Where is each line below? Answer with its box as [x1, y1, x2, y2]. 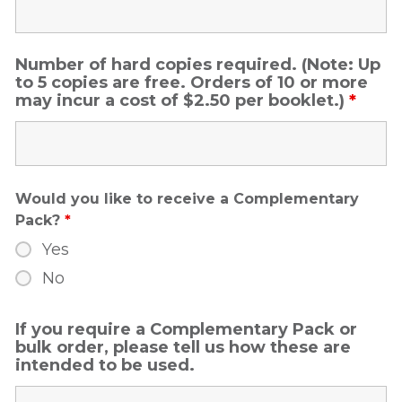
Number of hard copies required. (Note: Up [15, 55, 380, 74]
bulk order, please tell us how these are [15, 337, 351, 357]
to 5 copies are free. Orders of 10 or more [15, 73, 368, 92]
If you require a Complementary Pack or [15, 319, 357, 339]
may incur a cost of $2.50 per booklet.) [15, 91, 349, 110]
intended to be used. [15, 355, 195, 375]
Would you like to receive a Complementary [15, 190, 359, 207]
